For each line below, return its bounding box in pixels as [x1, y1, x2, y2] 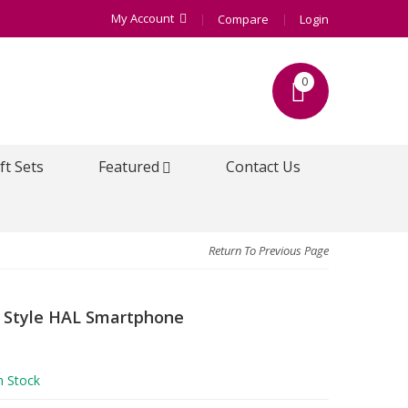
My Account [111, 10, 174, 26]
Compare [218, 10, 269, 27]
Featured [98, 157, 159, 177]
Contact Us [226, 157, 301, 177]
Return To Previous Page [209, 242, 329, 259]
